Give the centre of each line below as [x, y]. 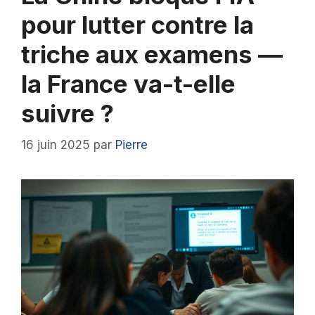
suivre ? [67, 114]
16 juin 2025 [56, 144]
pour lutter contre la [137, 25]
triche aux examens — [152, 54]
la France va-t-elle [128, 84]
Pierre [131, 144]
